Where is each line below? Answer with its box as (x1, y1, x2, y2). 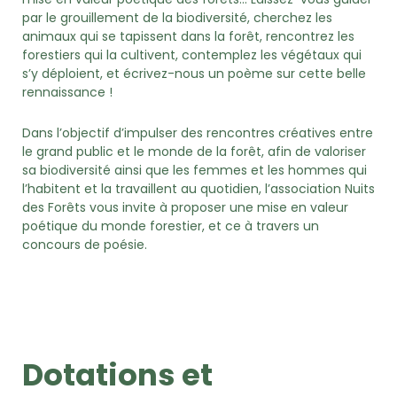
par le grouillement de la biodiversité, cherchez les (22, 9, 332, 27)
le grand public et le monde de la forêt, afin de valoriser (22, 142, 366, 160)
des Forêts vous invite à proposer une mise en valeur (22, 198, 348, 216)
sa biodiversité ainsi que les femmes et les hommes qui (22, 160, 367, 179)
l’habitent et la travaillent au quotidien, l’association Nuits (22, 179, 375, 198)
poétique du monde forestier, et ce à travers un (22, 216, 319, 235)
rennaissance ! (22, 83, 116, 102)
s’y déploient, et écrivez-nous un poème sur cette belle (22, 65, 366, 83)
